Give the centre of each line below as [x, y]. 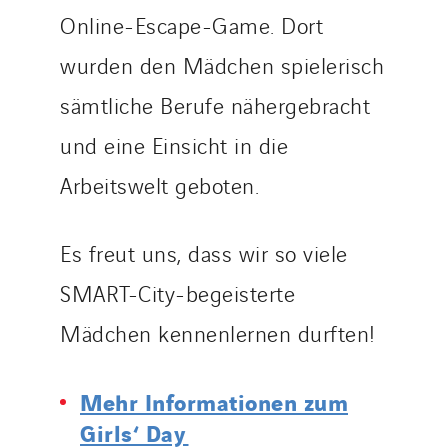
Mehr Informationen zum [214, 401]
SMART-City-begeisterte [177, 292]
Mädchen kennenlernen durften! [218, 332]
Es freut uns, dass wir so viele [204, 252]
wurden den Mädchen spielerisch [222, 64]
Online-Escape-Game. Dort [191, 24]
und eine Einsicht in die [174, 144]
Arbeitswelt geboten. [159, 184]
